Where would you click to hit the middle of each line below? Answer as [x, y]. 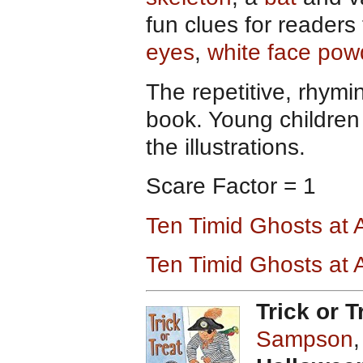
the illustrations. [226, 147]
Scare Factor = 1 [231, 186]
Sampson [305, 339]
